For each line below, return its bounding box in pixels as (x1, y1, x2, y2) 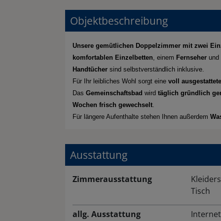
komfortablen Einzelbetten (73, 54, 153, 62)
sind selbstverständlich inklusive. (108, 66, 204, 74)
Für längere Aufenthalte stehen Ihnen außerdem (73, 113, 210, 121)
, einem (153, 54, 176, 62)
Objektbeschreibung (70, 14, 168, 28)
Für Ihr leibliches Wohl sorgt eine (73, 77, 168, 85)
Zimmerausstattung (73, 174, 152, 185)
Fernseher (176, 54, 207, 62)
